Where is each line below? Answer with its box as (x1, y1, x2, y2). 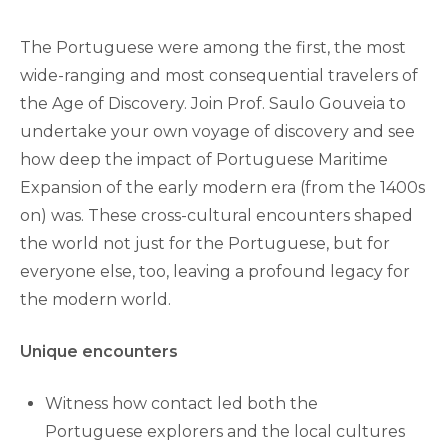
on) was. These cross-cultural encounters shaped (20, 206, 413, 225)
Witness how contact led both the (45, 394, 318, 413)
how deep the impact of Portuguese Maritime (20, 150, 388, 169)
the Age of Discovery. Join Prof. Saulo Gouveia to (20, 94, 406, 113)
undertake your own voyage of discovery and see (20, 122, 415, 141)
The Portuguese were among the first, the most (20, 38, 406, 57)
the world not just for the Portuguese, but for (20, 234, 390, 253)
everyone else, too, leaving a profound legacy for (20, 262, 410, 281)
